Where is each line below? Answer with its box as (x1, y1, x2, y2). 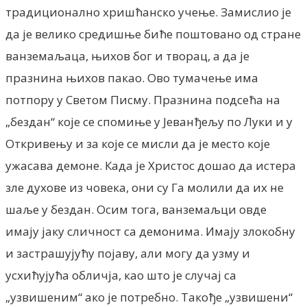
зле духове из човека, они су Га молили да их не (5, 179, 284, 195)
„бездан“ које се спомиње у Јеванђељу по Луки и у (5, 113, 293, 130)
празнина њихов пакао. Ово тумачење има (5, 69, 258, 86)
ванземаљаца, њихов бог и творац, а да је (5, 47, 249, 64)
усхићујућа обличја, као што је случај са (5, 267, 236, 283)
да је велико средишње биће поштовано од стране (5, 25, 301, 42)
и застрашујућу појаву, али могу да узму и (5, 245, 250, 261)
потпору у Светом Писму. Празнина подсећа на (5, 91, 280, 108)
